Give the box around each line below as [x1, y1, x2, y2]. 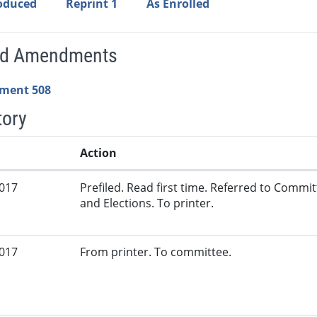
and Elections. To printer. [80, 195, 214, 212]
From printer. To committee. [80, 244, 232, 260]
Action [80, 145, 117, 161]
